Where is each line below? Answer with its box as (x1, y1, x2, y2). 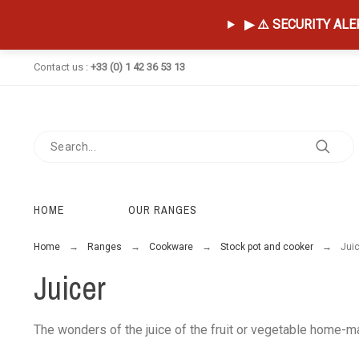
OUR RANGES (127, 203, 197, 217)
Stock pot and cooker (220, 241, 313, 252)
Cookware (148, 241, 193, 252)
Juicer (33, 267, 106, 309)
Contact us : (33, 61, 91, 73)
